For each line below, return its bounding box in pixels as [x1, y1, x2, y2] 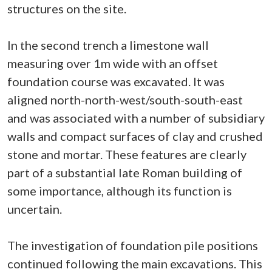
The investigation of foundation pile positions [7, 238, 258, 253]
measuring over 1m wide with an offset [7, 56, 218, 70]
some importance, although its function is [7, 183, 232, 198]
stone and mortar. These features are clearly [7, 147, 246, 161]
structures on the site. [7, 1, 126, 16]
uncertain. [7, 202, 62, 216]
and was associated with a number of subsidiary [7, 110, 265, 125]
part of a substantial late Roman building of [7, 165, 242, 180]
